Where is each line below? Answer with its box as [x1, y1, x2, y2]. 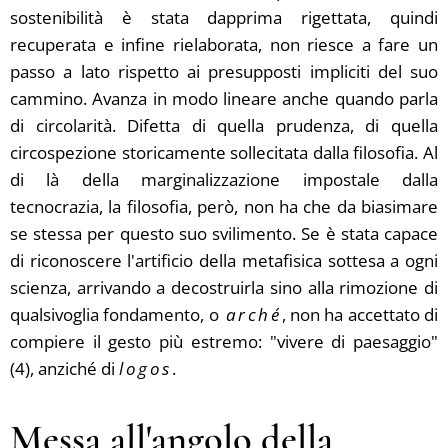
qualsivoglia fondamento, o [10, 303, 219, 326]
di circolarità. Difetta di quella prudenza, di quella [10, 114, 438, 137]
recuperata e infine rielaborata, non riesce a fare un [10, 33, 438, 56]
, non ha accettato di [281, 303, 439, 326]
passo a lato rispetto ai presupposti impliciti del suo [10, 60, 438, 83]
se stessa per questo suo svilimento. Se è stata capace [10, 222, 438, 245]
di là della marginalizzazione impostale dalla [10, 168, 438, 191]
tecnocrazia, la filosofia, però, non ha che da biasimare [10, 195, 438, 218]
